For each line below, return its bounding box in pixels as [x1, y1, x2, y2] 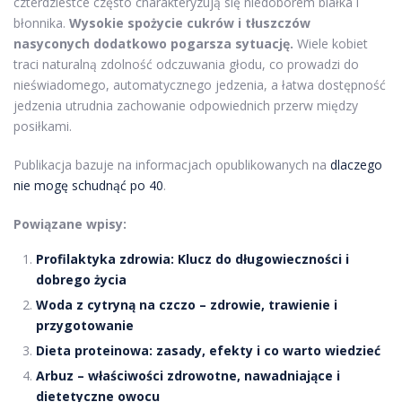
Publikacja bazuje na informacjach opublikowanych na [13, 156, 330, 174]
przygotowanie [36, 317, 134, 335]
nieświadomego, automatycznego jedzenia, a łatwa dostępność [13, 76, 386, 94]
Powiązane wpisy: [13, 215, 127, 233]
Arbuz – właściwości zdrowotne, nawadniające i [36, 367, 340, 385]
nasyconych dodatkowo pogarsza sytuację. [13, 35, 293, 53]
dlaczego [330, 156, 382, 174]
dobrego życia [36, 271, 127, 289]
